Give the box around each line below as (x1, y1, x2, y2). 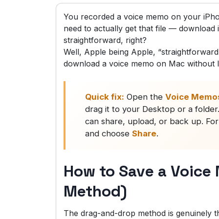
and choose (85, 129, 132, 139)
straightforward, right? (64, 35, 147, 45)
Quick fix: (85, 92, 124, 102)
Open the (124, 92, 165, 102)
